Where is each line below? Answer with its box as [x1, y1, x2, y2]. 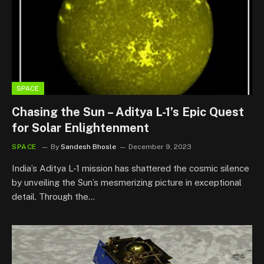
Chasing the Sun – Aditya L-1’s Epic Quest [12, 104, 244, 119]
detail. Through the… [12, 191, 95, 202]
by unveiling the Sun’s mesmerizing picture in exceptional [12, 177, 242, 187]
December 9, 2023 [128, 142, 192, 151]
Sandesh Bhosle [61, 142, 116, 151]
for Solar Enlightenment [12, 120, 149, 135]
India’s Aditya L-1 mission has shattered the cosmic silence [12, 163, 249, 173]
